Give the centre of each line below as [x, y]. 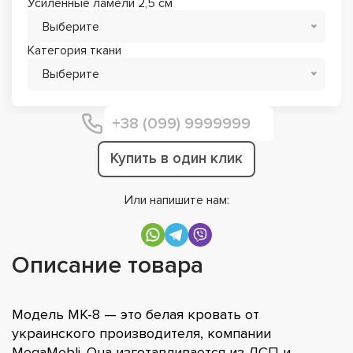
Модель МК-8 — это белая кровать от [136, 314]
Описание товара [108, 265]
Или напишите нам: [176, 200]
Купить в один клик [176, 158]
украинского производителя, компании [141, 333]
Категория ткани [74, 50]
